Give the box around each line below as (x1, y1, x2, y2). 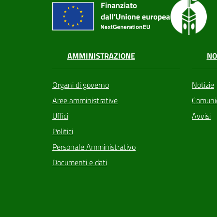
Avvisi (192, 110, 211, 122)
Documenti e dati (52, 156, 107, 169)
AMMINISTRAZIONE (67, 50, 135, 62)
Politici (52, 125, 73, 138)
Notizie (192, 79, 214, 91)
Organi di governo (52, 79, 109, 91)
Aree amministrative (52, 94, 118, 107)
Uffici (52, 110, 68, 122)
